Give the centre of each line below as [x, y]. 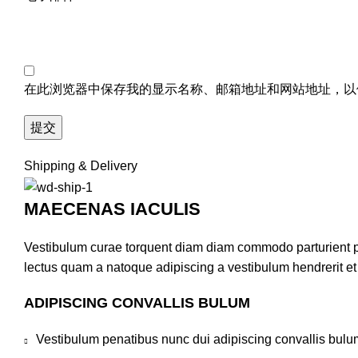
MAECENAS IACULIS [112, 209]
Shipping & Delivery [81, 166]
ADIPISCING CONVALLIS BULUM [137, 302]
